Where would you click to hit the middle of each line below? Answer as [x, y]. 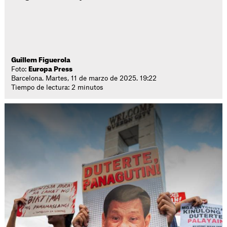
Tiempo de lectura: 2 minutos [58, 87]
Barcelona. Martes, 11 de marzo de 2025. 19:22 [84, 78]
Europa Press [51, 69]
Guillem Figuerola [41, 60]
